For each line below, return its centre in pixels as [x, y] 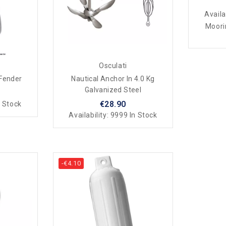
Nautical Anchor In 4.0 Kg [113, 79]
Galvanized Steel [113, 90]
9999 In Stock [134, 115]
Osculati [113, 66]
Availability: [90, 115]
